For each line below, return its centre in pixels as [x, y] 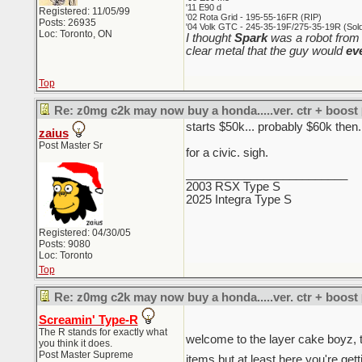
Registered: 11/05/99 [84, 11]
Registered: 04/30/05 [84, 233]
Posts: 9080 [64, 244]
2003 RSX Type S [233, 187]
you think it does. [75, 343]
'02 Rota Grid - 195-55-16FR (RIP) [253, 17]
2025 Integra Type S [238, 200]
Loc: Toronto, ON [75, 34]
